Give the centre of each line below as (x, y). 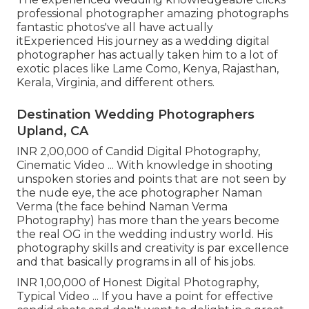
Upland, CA (52, 131)
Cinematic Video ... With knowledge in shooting (145, 165)
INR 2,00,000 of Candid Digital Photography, (138, 151)
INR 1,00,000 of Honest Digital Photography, (138, 282)
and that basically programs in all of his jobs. (136, 261)
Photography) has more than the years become (148, 220)
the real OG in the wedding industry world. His (144, 234)
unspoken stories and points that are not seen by (151, 179)
